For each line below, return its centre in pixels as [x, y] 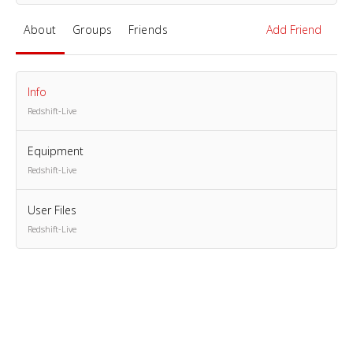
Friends [148, 29]
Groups [92, 29]
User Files [52, 210]
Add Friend [294, 29]
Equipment [56, 150]
